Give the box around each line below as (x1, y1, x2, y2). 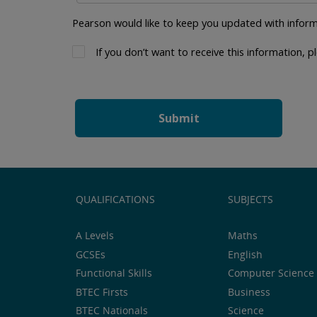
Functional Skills (76, 266, 152, 280)
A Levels (76, 229, 114, 242)
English (228, 247, 263, 261)
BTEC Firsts (76, 284, 128, 299)
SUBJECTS (228, 192, 273, 206)
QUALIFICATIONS (76, 192, 155, 206)
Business (228, 284, 270, 299)
